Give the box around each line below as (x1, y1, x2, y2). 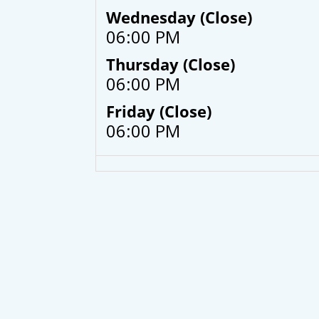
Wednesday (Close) (106, 6, 253, 28)
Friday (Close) (106, 100, 212, 122)
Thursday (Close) (106, 53, 236, 75)
